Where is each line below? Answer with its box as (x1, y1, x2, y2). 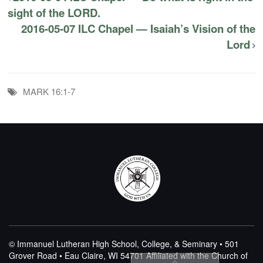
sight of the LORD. (8, 4, 101, 21)
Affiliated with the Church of (144, 249, 248, 261)
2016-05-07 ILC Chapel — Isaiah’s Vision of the (21, 20, 255, 36)
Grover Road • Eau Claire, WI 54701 (9, 249, 144, 261)
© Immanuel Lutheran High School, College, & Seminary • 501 (9, 237, 239, 249)
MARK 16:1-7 (23, 85, 76, 97)
